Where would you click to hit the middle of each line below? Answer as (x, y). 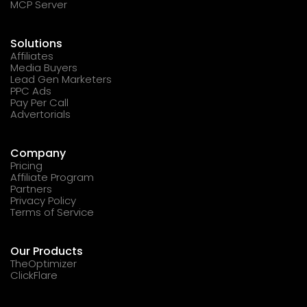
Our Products (47, 251)
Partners (31, 188)
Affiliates (32, 56)
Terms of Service (52, 212)
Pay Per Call (39, 102)
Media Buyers (44, 67)
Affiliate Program (52, 177)
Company (38, 153)
